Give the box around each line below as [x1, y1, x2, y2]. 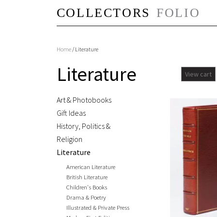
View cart [185, 70, 212, 78]
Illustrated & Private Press [66, 203, 129, 211]
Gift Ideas [57, 108, 86, 118]
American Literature [66, 163, 115, 170]
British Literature [66, 173, 108, 181]
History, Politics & [57, 121, 110, 131]
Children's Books [66, 183, 107, 191]
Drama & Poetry [66, 193, 106, 201]
